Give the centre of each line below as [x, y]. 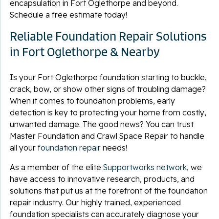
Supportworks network [145, 167]
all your [24, 147]
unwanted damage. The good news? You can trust [102, 124]
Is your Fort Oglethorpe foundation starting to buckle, [108, 77]
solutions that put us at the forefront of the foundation [109, 190]
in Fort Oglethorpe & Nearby [85, 52]
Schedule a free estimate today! [68, 14]
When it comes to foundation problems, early [92, 100]
